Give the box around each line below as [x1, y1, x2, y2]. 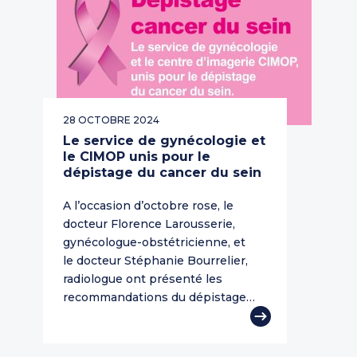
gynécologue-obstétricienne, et [63, 235, 245, 250]
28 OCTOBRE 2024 [63, 114, 159, 127]
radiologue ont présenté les [63, 272, 222, 287]
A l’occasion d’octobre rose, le [63, 198, 233, 214]
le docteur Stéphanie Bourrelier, [63, 253, 248, 269]
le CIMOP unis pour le [63, 149, 210, 165]
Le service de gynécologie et [63, 133, 265, 149]
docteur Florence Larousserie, [63, 217, 235, 232]
